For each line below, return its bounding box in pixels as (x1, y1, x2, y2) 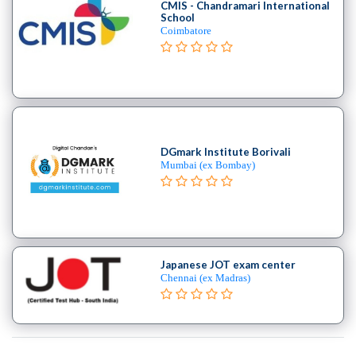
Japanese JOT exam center (160, 257, 296, 271)
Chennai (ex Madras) (160, 272, 250, 284)
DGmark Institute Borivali (160, 145, 291, 158)
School (160, 11, 195, 25)
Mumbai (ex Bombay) (160, 159, 255, 171)
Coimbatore (160, 25, 211, 37)
